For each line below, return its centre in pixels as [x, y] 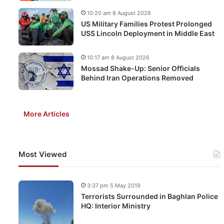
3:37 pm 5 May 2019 [114, 185]
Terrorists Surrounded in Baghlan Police [149, 196]
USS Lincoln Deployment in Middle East [148, 33]
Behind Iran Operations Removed [137, 78]
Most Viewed [42, 154]
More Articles [46, 114]
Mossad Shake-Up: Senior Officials [140, 68]
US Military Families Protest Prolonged [146, 24]
